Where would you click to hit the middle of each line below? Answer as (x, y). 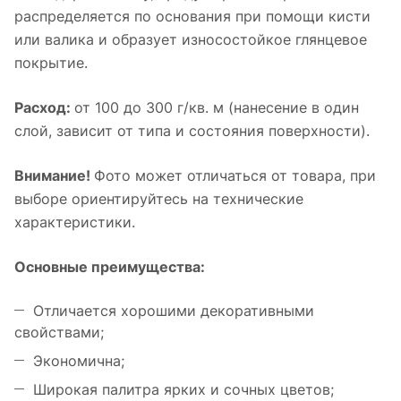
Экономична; (79, 361)
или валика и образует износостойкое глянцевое (191, 40)
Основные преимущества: (110, 267)
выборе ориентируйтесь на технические (159, 199)
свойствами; (59, 333)
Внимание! (54, 176)
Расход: (44, 108)
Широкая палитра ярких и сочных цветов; (183, 390)
